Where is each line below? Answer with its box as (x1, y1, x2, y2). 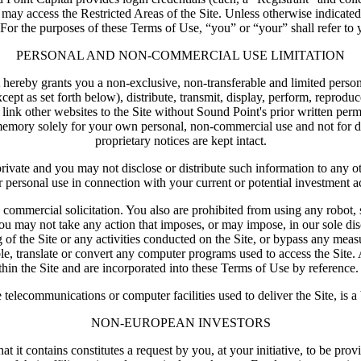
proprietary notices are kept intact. (94, 134, 267, 148)
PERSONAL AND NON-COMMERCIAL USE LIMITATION (16, 48, 345, 63)
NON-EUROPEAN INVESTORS (90, 316, 271, 330)
